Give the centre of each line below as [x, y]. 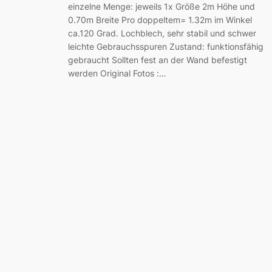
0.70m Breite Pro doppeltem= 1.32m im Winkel [160, 19]
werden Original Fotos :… [117, 73]
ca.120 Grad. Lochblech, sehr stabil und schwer [162, 33]
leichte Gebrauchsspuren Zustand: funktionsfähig [166, 46]
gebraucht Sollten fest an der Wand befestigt [158, 59]
